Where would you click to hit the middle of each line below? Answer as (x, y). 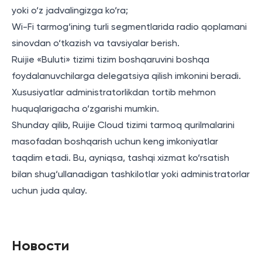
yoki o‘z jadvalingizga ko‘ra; (70, 11)
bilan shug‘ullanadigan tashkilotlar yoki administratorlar (131, 175)
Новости (40, 246)
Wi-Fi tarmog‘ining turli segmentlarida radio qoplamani (129, 27)
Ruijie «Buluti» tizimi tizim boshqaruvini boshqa (111, 60)
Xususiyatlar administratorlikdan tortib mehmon (114, 93)
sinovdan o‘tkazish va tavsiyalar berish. (96, 44)
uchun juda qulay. (49, 191)
